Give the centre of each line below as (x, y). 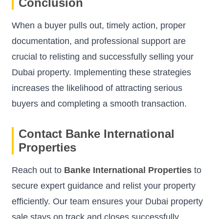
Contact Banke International (97, 134)
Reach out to (38, 170)
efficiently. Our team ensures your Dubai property (107, 202)
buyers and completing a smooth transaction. (99, 104)
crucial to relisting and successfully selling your (103, 57)
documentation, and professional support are (99, 41)
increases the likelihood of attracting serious (97, 88)
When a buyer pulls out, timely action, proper (99, 26)
